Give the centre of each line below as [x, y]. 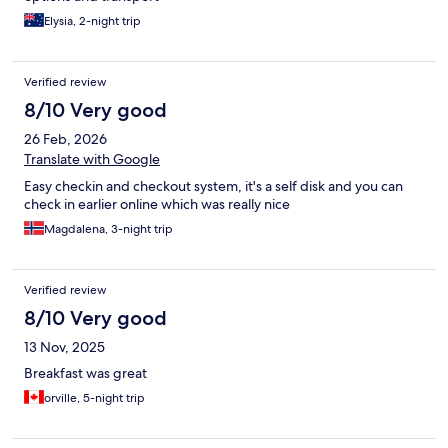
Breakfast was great [85, 373]
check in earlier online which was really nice [157, 204]
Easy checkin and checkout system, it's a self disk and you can [213, 186]
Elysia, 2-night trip [92, 21]
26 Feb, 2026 [65, 139]
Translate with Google [92, 159]
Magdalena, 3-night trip [108, 229]
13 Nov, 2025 [64, 347]
